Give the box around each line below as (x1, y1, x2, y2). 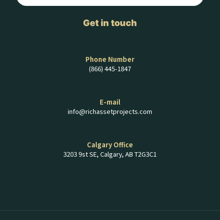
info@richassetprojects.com (68, 107, 152, 116)
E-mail (100, 97, 120, 107)
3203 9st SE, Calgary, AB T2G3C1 (63, 149, 157, 159)
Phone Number (85, 55, 135, 64)
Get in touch (83, 18, 137, 28)
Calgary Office (87, 140, 133, 149)
